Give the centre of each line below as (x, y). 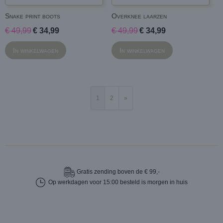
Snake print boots (33, 16)
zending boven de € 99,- (126, 171)
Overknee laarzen (139, 16)
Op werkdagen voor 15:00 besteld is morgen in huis (116, 182)
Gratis (84, 171)
